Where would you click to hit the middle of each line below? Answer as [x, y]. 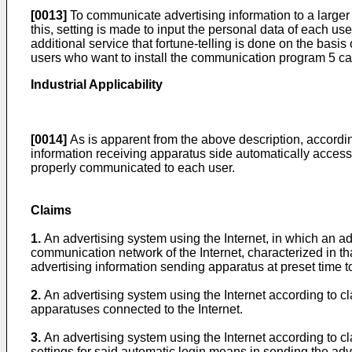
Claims [51, 210]
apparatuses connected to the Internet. [137, 309]
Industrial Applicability [97, 84]
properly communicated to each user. [133, 168]
